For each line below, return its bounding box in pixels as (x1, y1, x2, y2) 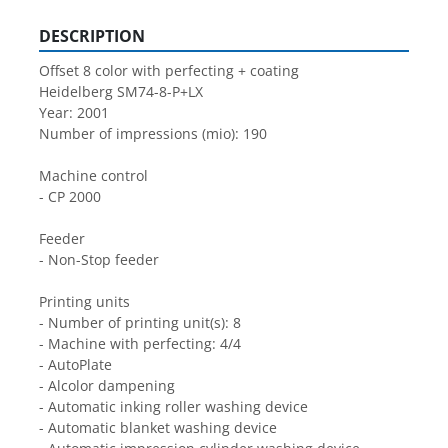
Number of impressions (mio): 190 (39, 124, 267, 144)
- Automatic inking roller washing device (39, 397, 308, 417)
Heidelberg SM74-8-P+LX (39, 82, 203, 102)
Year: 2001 (39, 103, 109, 123)
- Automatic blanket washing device (39, 418, 277, 438)
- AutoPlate (39, 355, 112, 375)
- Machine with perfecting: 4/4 (39, 334, 241, 354)
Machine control (39, 166, 148, 186)
